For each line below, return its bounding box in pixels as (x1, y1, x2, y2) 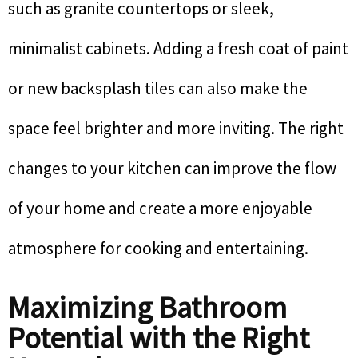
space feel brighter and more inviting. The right (8, 117, 344, 140)
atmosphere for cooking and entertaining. (8, 237, 308, 260)
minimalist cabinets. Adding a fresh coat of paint (8, 38, 348, 60)
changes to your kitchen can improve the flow (8, 157, 336, 180)
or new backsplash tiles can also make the (8, 78, 308, 100)
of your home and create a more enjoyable (8, 197, 312, 220)
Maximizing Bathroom (8, 288, 287, 327)
